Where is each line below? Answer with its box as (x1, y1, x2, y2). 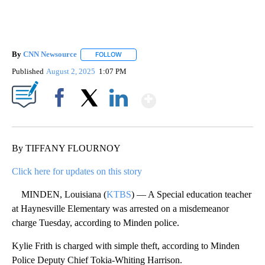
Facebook (46, 113, 78, 122)
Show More (155, 85, 249, 106)
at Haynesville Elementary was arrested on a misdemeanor (12, 203, 229, 214)
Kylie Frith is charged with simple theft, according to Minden (12, 240, 240, 251)
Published (12, 66, 44, 76)
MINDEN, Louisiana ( (12, 189, 106, 199)
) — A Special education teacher (131, 189, 251, 199)
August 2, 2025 (46, 66, 98, 76)
